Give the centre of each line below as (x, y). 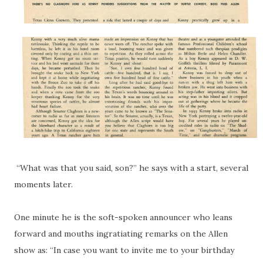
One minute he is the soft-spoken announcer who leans (123, 218)
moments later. (43, 185)
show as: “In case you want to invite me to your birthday (124, 250)
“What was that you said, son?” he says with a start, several (132, 168)
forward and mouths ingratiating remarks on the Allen (121, 234)
